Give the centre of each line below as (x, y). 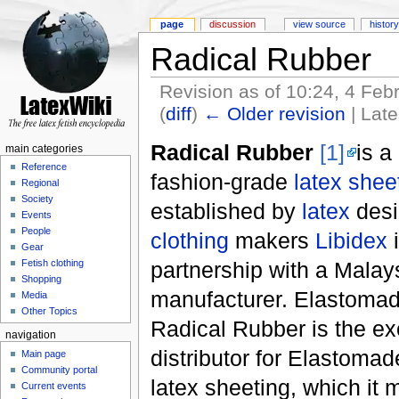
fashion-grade (222, 181)
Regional (41, 183)
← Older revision (275, 113)
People (37, 231)
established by (226, 211)
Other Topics (50, 311)
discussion (233, 24)
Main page (44, 353)
